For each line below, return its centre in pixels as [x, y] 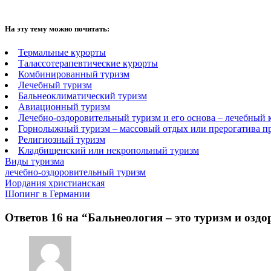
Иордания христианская [55, 183]
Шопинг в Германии [47, 194]
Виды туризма [34, 162]
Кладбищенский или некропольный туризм [109, 151]
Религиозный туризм [62, 140]
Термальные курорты [62, 53]
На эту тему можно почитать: [57, 28]
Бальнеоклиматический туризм [83, 96]
